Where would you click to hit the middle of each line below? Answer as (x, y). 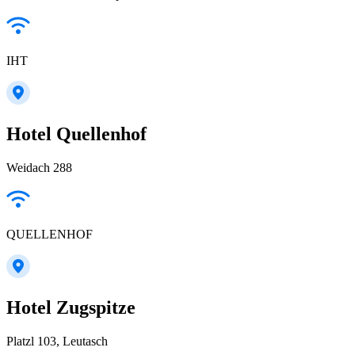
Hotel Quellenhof (76, 134)
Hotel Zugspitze (71, 307)
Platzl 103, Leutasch (57, 341)
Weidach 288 (39, 167)
